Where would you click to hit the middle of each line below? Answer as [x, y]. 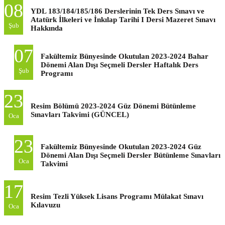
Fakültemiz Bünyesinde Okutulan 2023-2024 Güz [121, 146]
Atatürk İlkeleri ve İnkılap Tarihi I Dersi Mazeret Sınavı [123, 19]
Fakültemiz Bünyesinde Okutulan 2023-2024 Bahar [125, 56]
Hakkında [47, 28]
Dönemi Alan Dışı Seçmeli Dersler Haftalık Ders [120, 65]
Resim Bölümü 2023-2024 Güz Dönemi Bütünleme [113, 106]
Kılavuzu [45, 205]
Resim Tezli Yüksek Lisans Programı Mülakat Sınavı [117, 196]
